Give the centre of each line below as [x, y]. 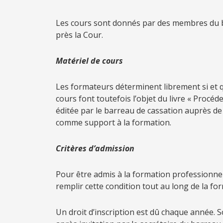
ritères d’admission [98, 148]
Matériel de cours [89, 61]
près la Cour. [79, 35]
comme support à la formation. [113, 122]
